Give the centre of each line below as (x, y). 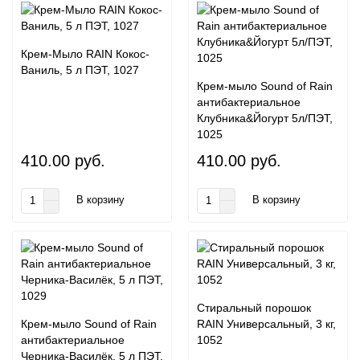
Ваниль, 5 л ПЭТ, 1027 (80, 70)
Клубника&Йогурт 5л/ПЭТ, (265, 118)
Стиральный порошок (254, 307)
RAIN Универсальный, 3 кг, (266, 323)
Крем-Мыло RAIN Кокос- (85, 53)
